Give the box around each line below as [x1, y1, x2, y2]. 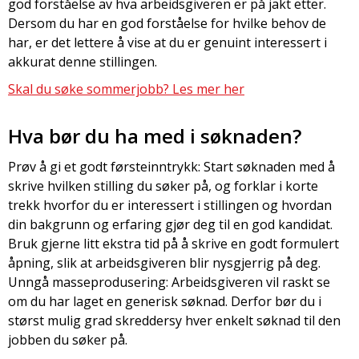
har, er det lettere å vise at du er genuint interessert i [8, 34, 327, 51]
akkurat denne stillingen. [8, 53, 157, 71]
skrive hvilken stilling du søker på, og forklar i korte [8, 177, 318, 195]
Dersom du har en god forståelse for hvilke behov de [8, 14, 326, 32]
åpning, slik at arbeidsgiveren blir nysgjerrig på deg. [8, 254, 321, 272]
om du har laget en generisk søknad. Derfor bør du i [8, 292, 321, 310]
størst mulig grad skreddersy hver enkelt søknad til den [8, 312, 341, 329]
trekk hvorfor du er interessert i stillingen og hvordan [8, 196, 332, 214]
